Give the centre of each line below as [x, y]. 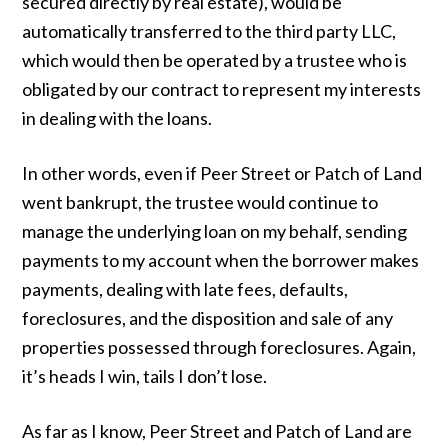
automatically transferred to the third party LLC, [209, 31]
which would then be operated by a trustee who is [215, 60]
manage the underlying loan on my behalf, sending [215, 231]
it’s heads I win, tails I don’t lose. [145, 376]
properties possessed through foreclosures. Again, [219, 347]
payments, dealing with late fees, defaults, [185, 289]
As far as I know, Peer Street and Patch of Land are [217, 431]
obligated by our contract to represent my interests [222, 89]
